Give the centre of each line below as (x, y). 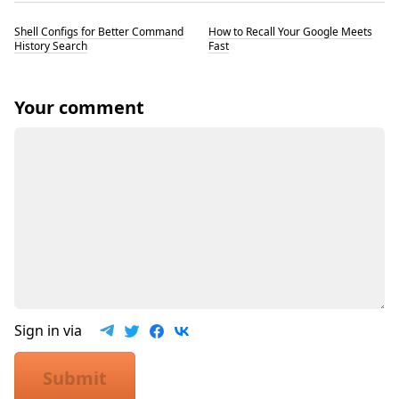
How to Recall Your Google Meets (290, 31)
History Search (51, 45)
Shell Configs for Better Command (99, 31)
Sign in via (57, 331)
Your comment (79, 108)
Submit (75, 379)
